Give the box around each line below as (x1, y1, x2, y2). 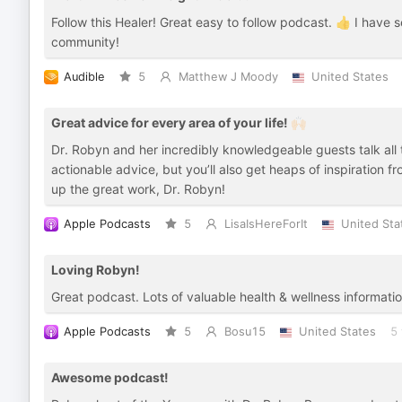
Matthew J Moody (178, 70, 278, 83)
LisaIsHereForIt (223, 217, 308, 231)
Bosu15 (223, 325, 266, 338)
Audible (64, 70, 105, 83)
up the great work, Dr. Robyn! (51, 181, 225, 197)
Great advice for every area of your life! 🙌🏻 (51, 115, 306, 130)
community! (51, 34, 119, 49)
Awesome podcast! (51, 370, 169, 385)
